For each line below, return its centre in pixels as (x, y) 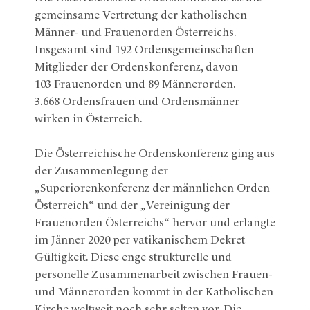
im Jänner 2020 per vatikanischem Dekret (140, 240)
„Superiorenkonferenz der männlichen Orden (152, 189)
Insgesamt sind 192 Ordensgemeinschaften (144, 50)
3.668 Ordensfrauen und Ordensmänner (137, 102)
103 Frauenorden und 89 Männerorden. (135, 85)
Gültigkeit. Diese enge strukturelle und (133, 258)
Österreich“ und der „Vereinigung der (132, 206)
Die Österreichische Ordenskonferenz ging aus (155, 154)
